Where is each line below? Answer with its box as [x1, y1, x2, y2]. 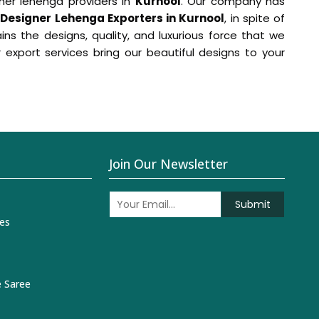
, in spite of [224, 11, 286, 26]
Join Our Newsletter [109, 155, 229, 173]
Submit [234, 197, 271, 211]
